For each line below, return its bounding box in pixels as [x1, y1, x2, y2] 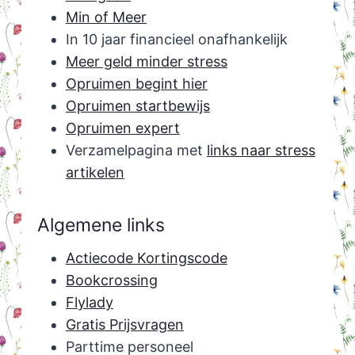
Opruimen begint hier [65, 75, 208, 93]
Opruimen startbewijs [65, 97, 210, 115]
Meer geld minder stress [65, 53, 227, 71]
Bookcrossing [65, 272, 158, 289]
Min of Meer [65, 9, 147, 26]
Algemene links [36, 213, 165, 236]
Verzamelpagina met [65, 142, 207, 159]
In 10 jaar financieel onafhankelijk [65, 31, 288, 48]
